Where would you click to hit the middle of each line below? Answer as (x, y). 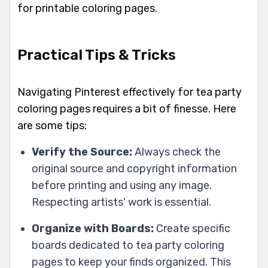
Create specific (192, 228)
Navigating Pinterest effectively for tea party (130, 92)
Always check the (176, 152)
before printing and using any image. (122, 185)
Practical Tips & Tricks (97, 55)
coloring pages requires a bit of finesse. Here (127, 109)
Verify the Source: (82, 152)
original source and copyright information (134, 168)
